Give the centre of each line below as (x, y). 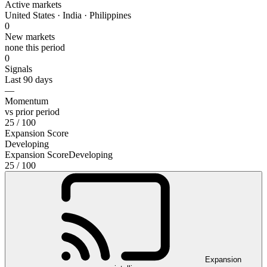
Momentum (27, 101)
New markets (30, 36)
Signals (18, 69)
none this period (35, 47)
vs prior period (32, 111)
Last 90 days (29, 79)
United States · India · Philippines (68, 15)
